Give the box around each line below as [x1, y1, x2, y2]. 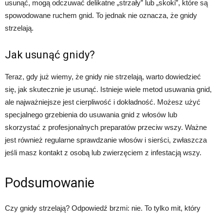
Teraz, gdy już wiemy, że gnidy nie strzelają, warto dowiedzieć [5, 73, 201, 81]
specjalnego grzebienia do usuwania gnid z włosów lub [5, 110, 177, 119]
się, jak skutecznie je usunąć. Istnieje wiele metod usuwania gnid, [5, 85, 212, 94]
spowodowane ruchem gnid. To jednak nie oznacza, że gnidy [5, 11, 197, 20]
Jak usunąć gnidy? [5, 49, 95, 61]
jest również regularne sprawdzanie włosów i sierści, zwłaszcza [5, 136, 207, 145]
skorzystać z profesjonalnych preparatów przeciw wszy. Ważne [5, 123, 207, 132]
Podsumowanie [5, 175, 94, 191]
